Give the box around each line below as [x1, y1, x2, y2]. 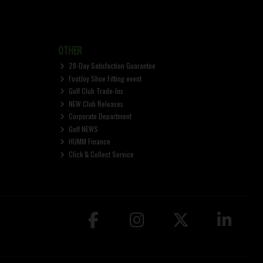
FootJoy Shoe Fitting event [67, 73, 142, 83]
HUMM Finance [67, 136, 111, 147]
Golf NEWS [67, 123, 99, 134]
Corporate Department [67, 111, 132, 122]
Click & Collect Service [67, 149, 134, 159]
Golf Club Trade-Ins [67, 86, 124, 96]
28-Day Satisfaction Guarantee [67, 60, 156, 71]
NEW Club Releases [67, 98, 124, 109]
